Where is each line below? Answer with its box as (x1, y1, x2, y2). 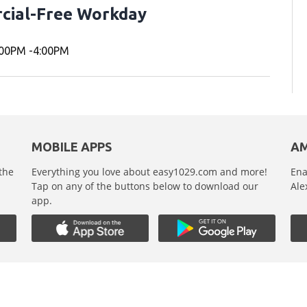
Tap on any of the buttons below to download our (32, 179, 259, 193)
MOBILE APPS (32, 139, 112, 153)
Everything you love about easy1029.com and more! (32, 164, 268, 178)
